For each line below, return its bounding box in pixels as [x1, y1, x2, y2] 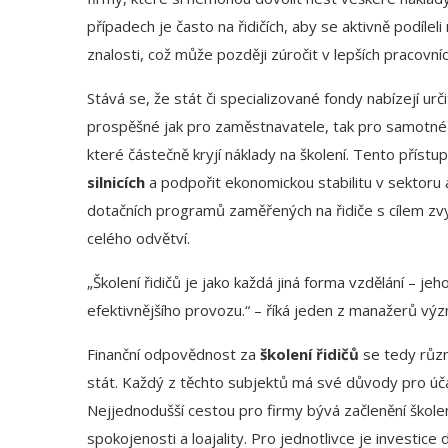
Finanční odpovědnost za [87, 344, 260, 365]
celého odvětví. [87, 228, 190, 249]
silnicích [87, 172, 145, 193]
